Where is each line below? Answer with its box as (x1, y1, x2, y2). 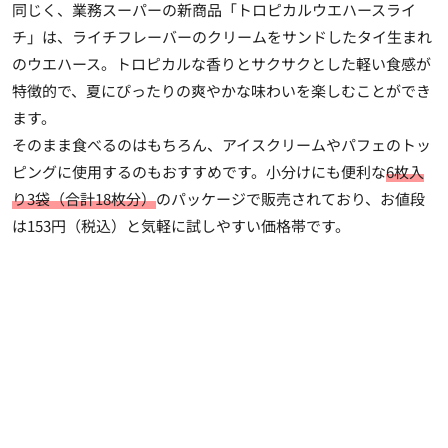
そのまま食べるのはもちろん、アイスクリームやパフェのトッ (12, 133, 431, 155)
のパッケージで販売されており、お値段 (156, 187, 425, 209)
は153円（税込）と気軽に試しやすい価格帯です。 (12, 214, 350, 236)
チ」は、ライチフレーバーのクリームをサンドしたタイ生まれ (12, 25, 432, 47)
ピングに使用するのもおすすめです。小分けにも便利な (12, 160, 386, 182)
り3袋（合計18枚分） (12, 187, 156, 209)
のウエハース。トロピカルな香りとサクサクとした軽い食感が (12, 52, 431, 74)
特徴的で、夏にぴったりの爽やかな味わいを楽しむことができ (12, 79, 431, 101)
